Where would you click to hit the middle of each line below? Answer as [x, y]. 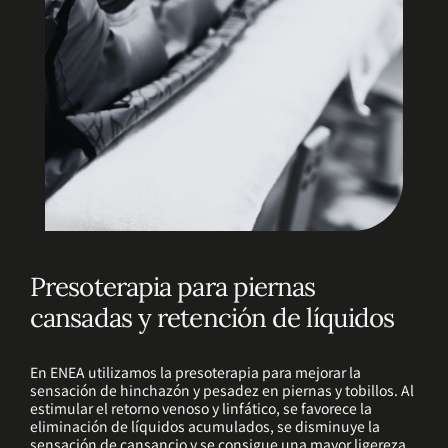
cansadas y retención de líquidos [212, 317]
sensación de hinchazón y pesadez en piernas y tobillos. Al [222, 389]
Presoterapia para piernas [173, 286]
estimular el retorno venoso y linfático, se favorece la [201, 407]
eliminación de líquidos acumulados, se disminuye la [205, 425]
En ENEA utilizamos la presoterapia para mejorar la [195, 371]
